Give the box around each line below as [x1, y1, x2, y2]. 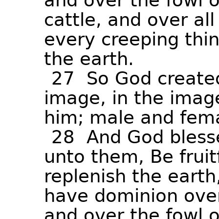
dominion [94, 185, 178, 206]
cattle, [44, 9, 102, 30]
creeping [101, 29, 179, 50]
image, [44, 88, 106, 109]
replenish [44, 166, 126, 187]
